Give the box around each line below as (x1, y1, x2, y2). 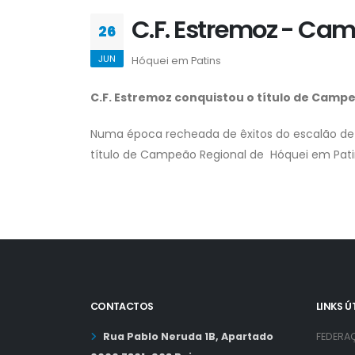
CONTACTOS (90, 300, 154, 314)
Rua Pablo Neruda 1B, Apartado (103, 330, 273, 344)
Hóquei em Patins (132, 54, 221, 68)
